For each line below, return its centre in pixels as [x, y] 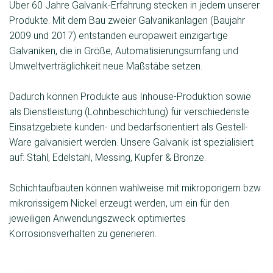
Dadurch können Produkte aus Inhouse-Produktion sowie [130, 97]
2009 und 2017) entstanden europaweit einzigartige [119, 36]
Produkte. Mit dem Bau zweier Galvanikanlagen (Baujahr [127, 21]
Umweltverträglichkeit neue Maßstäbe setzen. [106, 66]
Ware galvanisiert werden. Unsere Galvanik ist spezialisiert [131, 143]
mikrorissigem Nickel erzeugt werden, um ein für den [119, 204]
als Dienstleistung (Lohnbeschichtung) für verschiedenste [129, 112]
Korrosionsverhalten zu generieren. [83, 234]
